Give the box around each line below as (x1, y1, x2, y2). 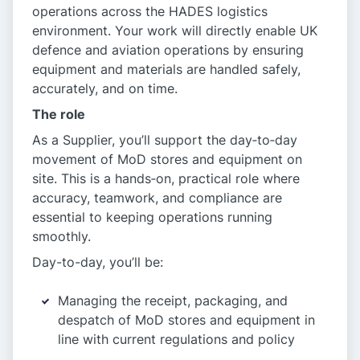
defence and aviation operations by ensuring (32, 41, 304, 59)
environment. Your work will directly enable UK (32, 22, 317, 40)
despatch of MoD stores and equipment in (58, 311, 315, 329)
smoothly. (32, 227, 91, 246)
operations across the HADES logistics (32, 2, 268, 21)
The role (32, 105, 85, 124)
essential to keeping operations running (32, 208, 272, 227)
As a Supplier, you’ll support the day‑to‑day (32, 131, 297, 149)
